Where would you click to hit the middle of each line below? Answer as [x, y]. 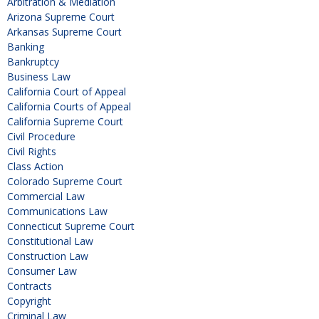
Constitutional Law [50, 241]
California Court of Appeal [67, 91]
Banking [26, 46]
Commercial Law [46, 196]
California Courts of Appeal [69, 106]
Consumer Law [42, 271]
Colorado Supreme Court [65, 181]
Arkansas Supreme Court [64, 31]
